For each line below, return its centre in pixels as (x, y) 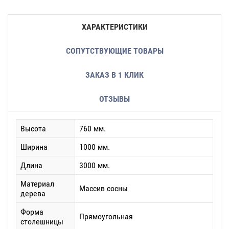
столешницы (42, 222)
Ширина (34, 147)
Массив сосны (104, 188)
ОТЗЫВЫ (114, 99)
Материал (37, 184)
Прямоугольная (106, 216)
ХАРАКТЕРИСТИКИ (114, 27)
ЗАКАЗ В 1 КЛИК (114, 75)
